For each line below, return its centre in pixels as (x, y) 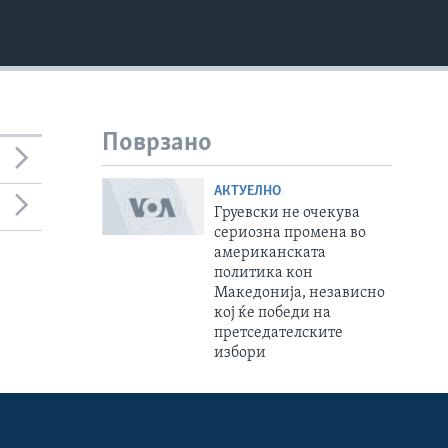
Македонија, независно (299, 292)
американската (269, 252)
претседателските (278, 332)
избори (239, 352)
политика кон (263, 272)
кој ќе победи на (272, 312)
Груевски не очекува (286, 212)
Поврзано (157, 144)
